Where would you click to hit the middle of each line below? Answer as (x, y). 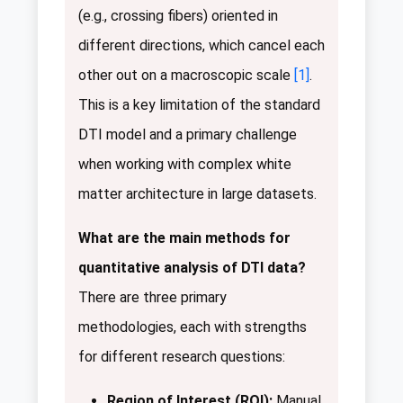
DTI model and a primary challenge (188, 134)
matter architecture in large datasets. (197, 193)
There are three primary (152, 297)
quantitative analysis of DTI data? (192, 267)
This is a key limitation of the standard (199, 104)
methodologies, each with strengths (193, 327)
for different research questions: (182, 356)
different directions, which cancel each (201, 45)
